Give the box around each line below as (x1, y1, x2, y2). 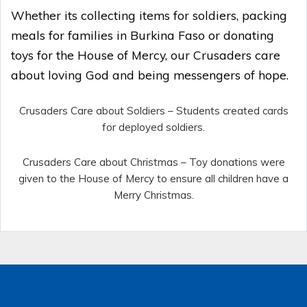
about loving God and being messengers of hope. (11, 67, 288, 83)
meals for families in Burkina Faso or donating (11, 27, 274, 43)
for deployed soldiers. (102, 121, 205, 134)
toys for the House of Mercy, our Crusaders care (11, 47, 280, 63)
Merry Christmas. (113, 188, 194, 201)
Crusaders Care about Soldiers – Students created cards (19, 104, 288, 118)
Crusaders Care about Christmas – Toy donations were (22, 155, 285, 169)
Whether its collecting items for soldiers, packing (11, 8, 287, 23)
